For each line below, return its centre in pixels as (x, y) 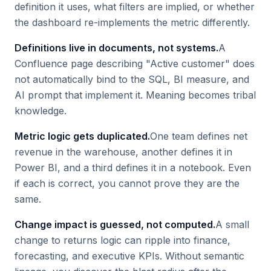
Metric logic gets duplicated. (82, 136)
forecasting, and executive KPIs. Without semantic (129, 256)
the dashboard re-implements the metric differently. (132, 22)
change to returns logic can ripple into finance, (122, 240)
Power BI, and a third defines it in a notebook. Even (133, 168)
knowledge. (41, 111)
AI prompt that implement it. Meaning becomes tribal (135, 95)
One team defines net (199, 136)
